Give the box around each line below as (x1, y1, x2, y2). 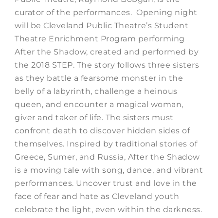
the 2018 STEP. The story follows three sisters (15, 60, 199, 70)
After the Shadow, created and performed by (15, 47, 199, 56)
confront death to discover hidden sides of (15, 126, 190, 135)
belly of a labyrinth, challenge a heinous (15, 86, 178, 96)
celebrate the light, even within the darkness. (15, 204, 202, 214)
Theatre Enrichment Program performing (15, 34, 185, 43)
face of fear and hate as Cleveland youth (15, 191, 179, 201)
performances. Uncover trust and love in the (15, 178, 197, 188)
